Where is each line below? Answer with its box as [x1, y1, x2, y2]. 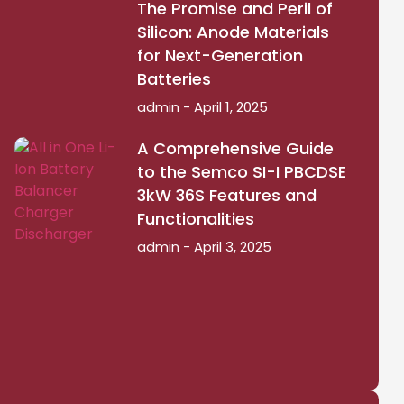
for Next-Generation [136, 44, 303, 67]
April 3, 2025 [189, 237, 271, 256]
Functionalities [136, 207, 254, 230]
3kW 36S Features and [136, 184, 317, 207]
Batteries [136, 68, 211, 90]
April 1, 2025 [189, 97, 268, 116]
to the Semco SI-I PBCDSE [136, 161, 346, 183]
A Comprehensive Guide [136, 137, 334, 160]
